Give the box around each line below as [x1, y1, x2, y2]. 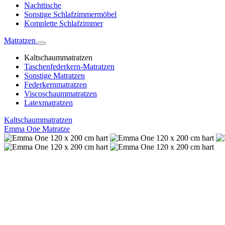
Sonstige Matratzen [24, 71, 85, 80]
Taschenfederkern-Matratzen [24, 62, 115, 71]
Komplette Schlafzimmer [24, 19, 103, 28]
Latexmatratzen [24, 98, 73, 107]
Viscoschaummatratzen [24, 89, 97, 98]
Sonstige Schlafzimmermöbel [24, 10, 117, 19]
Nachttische [24, 1, 61, 10]
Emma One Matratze [4, 125, 70, 134]
